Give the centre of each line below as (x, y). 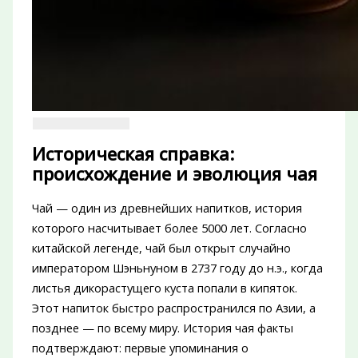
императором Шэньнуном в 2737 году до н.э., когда (177, 268)
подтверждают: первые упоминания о (140, 348)
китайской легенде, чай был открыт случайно (161, 248)
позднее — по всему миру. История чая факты (162, 328)
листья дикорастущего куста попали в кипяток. (164, 288)
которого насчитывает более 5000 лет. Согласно (169, 228)
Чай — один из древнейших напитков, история (167, 208)
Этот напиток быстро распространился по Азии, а (173, 308)
